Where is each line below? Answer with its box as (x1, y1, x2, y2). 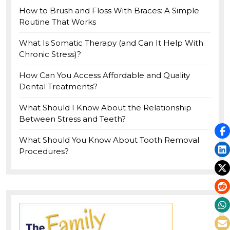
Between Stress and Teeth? (19, 114, 126, 124)
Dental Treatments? (19, 82, 98, 91)
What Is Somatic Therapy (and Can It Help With (19, 38, 203, 48)
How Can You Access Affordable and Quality (19, 70, 190, 80)
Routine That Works (19, 17, 96, 27)
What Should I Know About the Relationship (19, 103, 191, 112)
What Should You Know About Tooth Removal (19, 135, 199, 145)
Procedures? (19, 146, 69, 156)
